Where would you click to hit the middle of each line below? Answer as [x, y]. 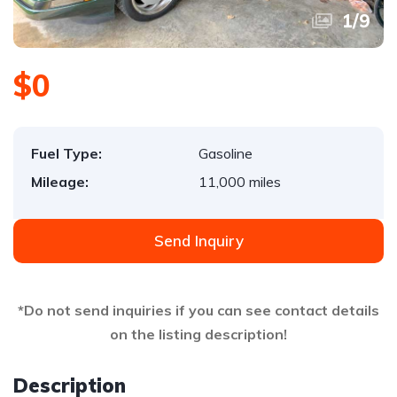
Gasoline [226, 153]
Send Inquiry [198, 241]
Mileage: [60, 182]
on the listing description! [198, 334]
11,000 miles [240, 182]
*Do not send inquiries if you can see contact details [198, 310]
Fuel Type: [66, 153]
